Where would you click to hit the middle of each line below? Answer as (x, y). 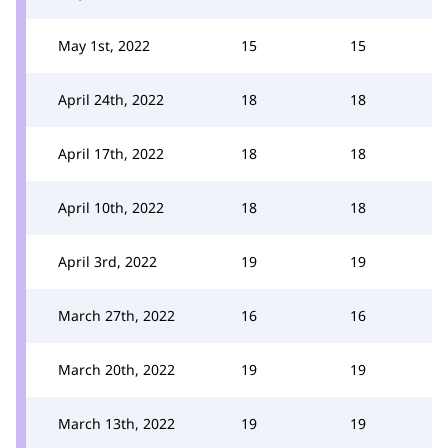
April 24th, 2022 (111, 99)
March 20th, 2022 (116, 369)
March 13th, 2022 (116, 423)
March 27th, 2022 (116, 315)
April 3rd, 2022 (107, 261)
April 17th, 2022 (111, 153)
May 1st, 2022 (104, 45)
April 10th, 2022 (111, 207)
